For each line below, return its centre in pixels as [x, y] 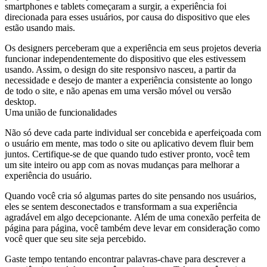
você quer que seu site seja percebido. [75, 238]
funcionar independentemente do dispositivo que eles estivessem [125, 58]
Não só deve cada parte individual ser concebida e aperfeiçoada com [133, 132]
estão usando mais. [40, 27]
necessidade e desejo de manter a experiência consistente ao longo [128, 80]
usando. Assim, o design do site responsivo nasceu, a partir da [120, 69]
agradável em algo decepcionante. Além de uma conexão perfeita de [133, 217]
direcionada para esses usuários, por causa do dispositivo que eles [127, 17]
